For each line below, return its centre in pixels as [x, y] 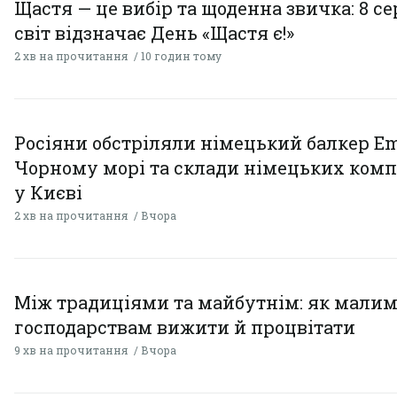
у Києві [48, 192]
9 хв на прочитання [71, 350]
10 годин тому [181, 55]
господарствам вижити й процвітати [185, 327]
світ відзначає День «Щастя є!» [154, 32]
